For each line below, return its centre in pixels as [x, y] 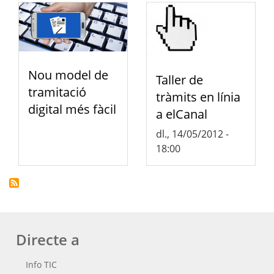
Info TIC [41, 265]
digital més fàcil [72, 109]
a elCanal [182, 114]
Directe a [48, 240]
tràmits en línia [198, 97]
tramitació [57, 92]
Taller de [180, 80]
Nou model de [68, 75]
